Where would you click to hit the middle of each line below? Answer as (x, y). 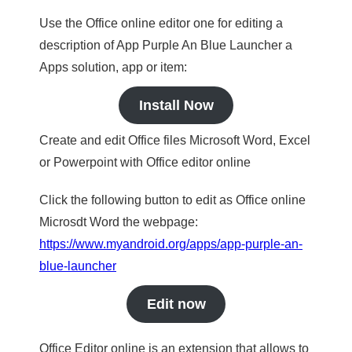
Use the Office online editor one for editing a (161, 23)
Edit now (176, 304)
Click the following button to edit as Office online (172, 200)
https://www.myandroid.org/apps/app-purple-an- (171, 244)
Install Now (176, 105)
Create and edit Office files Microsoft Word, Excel (175, 140)
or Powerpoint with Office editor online (145, 162)
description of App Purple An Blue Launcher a (166, 45)
